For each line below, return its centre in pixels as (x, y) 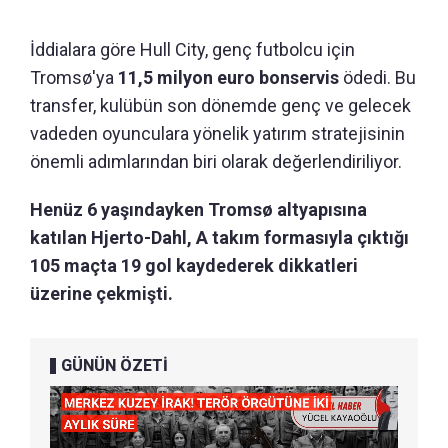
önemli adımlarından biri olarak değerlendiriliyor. (216, 162)
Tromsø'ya (74, 78)
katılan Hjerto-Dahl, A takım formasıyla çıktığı (219, 238)
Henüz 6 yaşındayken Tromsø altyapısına (198, 210)
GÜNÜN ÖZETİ (114, 366)
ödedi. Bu (377, 78)
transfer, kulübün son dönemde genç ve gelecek (220, 106)
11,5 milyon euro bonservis (228, 78)
